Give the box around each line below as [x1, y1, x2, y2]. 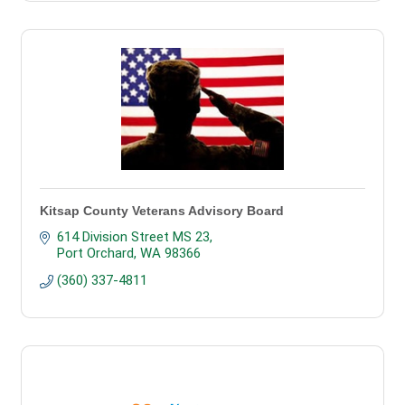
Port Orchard [56, 245, 134, 261]
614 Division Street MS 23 [56, 229, 210, 245]
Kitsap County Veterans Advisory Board [40, 203, 284, 218]
